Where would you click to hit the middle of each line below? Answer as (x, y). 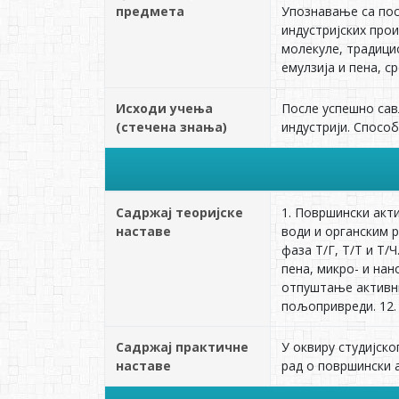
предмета (150, 11)
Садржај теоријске (179, 212)
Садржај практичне (182, 347)
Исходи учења (164, 108)
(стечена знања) (171, 127)
